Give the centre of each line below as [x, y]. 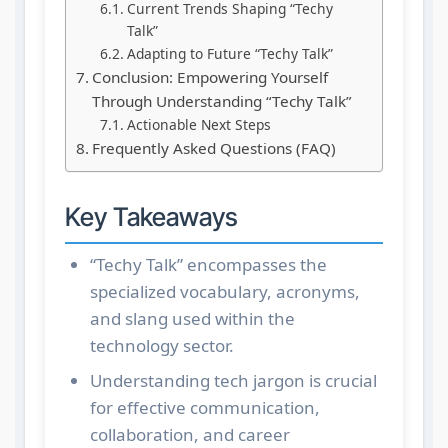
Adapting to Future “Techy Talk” [229, 54]
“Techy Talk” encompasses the [208, 264]
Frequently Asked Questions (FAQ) [213, 148]
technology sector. [161, 345]
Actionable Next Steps [198, 125]
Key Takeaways [151, 217]
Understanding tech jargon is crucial [233, 380]
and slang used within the [192, 318]
